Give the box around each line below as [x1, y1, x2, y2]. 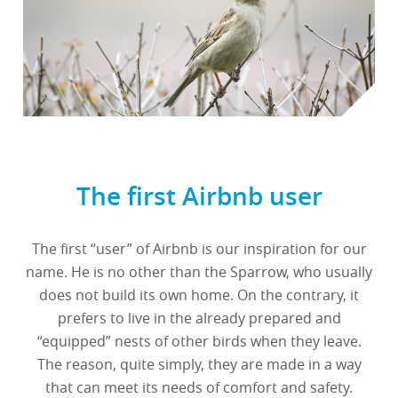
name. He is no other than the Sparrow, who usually [26, 262, 372, 283]
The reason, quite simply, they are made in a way [36, 354, 362, 375]
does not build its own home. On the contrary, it [39, 285, 359, 306]
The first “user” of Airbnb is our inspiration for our [31, 239, 367, 259]
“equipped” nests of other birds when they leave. [36, 331, 362, 352]
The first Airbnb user [76, 179, 322, 213]
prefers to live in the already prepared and [57, 308, 341, 329]
